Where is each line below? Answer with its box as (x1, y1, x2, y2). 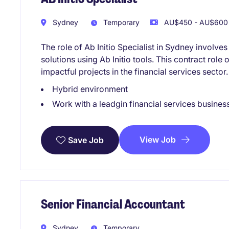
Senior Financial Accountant (41, 196, 185, 213)
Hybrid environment (52, 83, 128, 94)
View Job (140, 134, 176, 145)
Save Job (68, 134, 104, 145)
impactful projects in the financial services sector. (41, 66, 228, 77)
